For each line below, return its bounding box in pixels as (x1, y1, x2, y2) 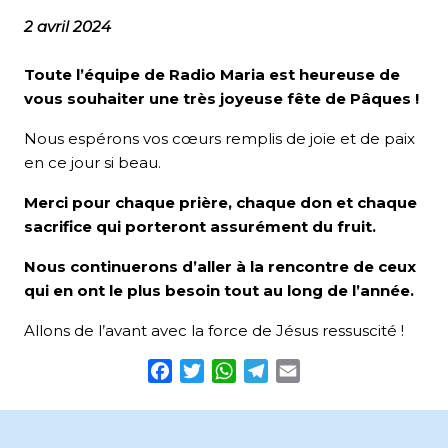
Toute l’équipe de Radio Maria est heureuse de (24, 64, 400, 84)
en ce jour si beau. (24, 152, 161, 172)
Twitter (204, 360, 262, 380)
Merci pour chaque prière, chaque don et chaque (24, 192, 417, 212)
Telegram (268, 360, 345, 380)
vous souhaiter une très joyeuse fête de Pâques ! (24, 88, 419, 108)
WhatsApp (236, 360, 321, 380)
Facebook (172, 360, 251, 380)
